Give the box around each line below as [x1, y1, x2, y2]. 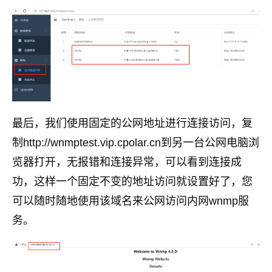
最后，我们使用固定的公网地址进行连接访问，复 [12, 117, 253, 129]
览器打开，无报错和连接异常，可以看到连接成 [12, 155, 242, 168]
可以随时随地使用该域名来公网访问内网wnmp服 [12, 194, 249, 207]
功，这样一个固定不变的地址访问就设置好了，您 [12, 175, 253, 188]
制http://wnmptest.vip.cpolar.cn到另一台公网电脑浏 [12, 136, 259, 149]
